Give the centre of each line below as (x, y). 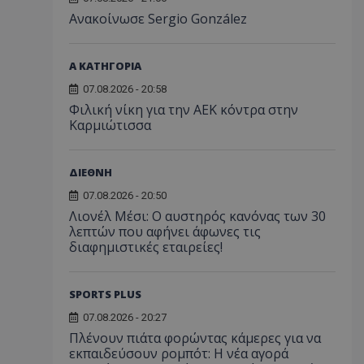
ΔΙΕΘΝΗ (91, 172)
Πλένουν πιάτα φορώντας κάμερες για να (195, 338)
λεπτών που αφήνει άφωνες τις (165, 232)
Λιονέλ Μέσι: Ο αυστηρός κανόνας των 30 (197, 216)
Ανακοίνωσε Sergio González (158, 19)
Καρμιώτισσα (110, 125)
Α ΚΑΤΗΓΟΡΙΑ (105, 66)
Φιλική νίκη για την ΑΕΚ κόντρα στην (184, 110)
